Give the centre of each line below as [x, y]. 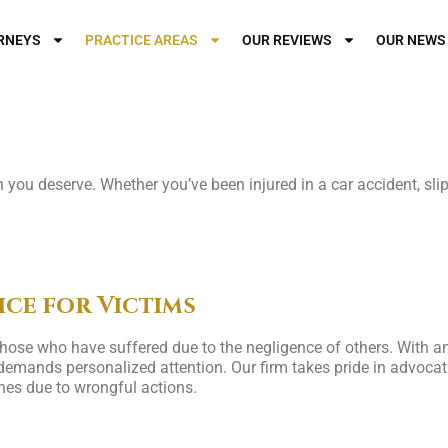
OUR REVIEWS [286, 40]
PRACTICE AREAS [141, 40]
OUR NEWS [410, 40]
